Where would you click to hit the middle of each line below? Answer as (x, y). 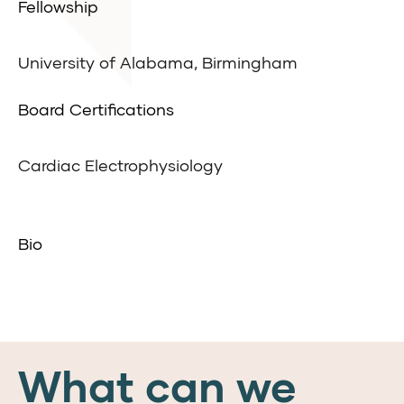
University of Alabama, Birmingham (158, 63)
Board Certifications (96, 110)
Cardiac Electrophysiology (120, 165)
